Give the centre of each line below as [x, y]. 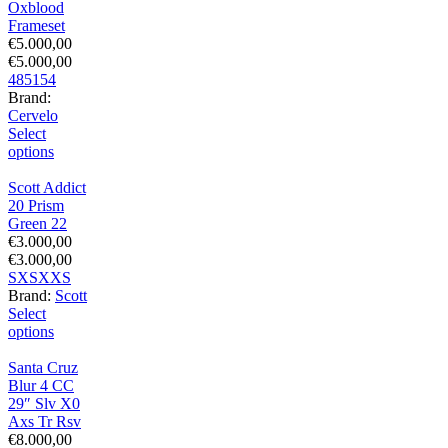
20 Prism [36, 206]
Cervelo [33, 116]
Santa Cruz [43, 368]
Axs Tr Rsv [44, 422]
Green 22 [37, 224]
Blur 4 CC [41, 386]
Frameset [36, 26]
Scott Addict [47, 188]
